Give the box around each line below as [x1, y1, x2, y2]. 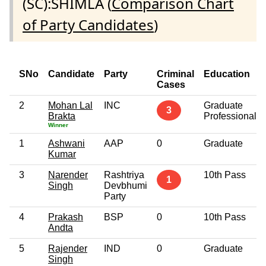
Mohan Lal [48, 100, 93, 110]
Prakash [48, 211, 83, 222]
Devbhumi [104, 180, 147, 191]
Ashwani [48, 138, 85, 148]
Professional [204, 110, 256, 121]
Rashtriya [104, 169, 144, 180]
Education [204, 68, 250, 79]
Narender [48, 169, 88, 180]
